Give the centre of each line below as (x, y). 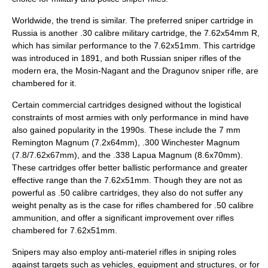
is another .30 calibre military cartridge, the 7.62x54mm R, (149, 33)
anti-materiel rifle (141, 252)
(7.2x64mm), (116, 142)
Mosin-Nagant (102, 71)
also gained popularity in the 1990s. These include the (115, 130)
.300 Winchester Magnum (191, 142)
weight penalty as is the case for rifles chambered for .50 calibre (133, 205)
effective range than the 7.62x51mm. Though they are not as (127, 180)
